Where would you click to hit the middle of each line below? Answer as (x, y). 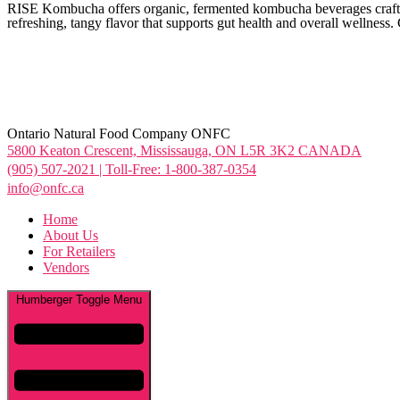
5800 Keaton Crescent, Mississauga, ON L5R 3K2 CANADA (184, 150)
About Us (71, 235)
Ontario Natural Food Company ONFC (119, 133)
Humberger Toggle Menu (79, 299)
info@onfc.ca (46, 187)
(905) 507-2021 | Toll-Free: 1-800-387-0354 (132, 169)
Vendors (66, 267)
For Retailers (79, 251)
